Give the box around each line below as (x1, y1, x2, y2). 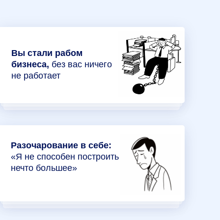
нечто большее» (11, 163, 77, 173)
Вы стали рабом (11, 48, 82, 58)
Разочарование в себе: (11, 140, 111, 150)
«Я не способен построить (11, 152, 119, 162)
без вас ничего (49, 59, 112, 69)
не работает (11, 71, 60, 81)
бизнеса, (11, 59, 49, 69)
